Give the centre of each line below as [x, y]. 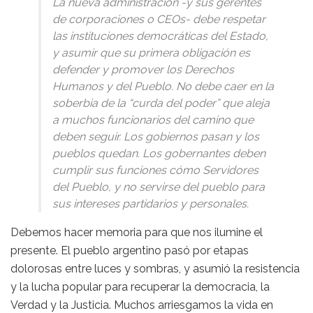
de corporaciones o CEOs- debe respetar [159, 19]
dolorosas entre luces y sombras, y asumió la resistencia [155, 268]
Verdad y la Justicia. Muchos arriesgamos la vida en [142, 305]
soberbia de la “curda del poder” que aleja [161, 103]
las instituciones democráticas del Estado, [160, 36]
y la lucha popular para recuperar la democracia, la [140, 286]
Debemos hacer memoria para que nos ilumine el [137, 232]
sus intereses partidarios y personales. [151, 203]
